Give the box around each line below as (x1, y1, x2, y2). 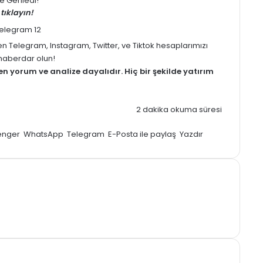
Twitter (93, 39, 118, 51)
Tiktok (133, 39, 154, 51)
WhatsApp (23, 128, 63, 140)
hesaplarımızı (154, 39, 208, 51)
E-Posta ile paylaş (108, 128, 176, 140)
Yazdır (180, 128, 203, 140)
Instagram (50, 39, 89, 51)
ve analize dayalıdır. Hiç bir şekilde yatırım (37, 65, 214, 77)
